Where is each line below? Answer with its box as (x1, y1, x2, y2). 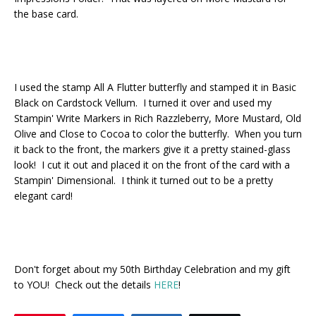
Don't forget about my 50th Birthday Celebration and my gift (14, 262, 291, 276)
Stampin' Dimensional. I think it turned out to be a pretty (14, 174, 273, 187)
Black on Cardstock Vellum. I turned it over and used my (14, 96, 272, 109)
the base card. (14, 7, 78, 20)
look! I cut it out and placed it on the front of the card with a (14, 158, 290, 171)
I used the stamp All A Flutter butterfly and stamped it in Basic (14, 80, 296, 94)
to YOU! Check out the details (14, 278, 154, 291)
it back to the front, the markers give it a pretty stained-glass (14, 142, 291, 156)
